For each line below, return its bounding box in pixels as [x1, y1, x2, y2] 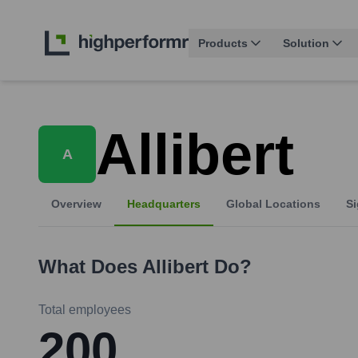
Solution [283, 37, 329, 50]
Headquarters [127, 197, 201, 211]
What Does [38, 256, 142, 278]
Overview [51, 197, 101, 211]
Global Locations [226, 197, 320, 211]
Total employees [38, 303, 131, 317]
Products [198, 37, 248, 50]
